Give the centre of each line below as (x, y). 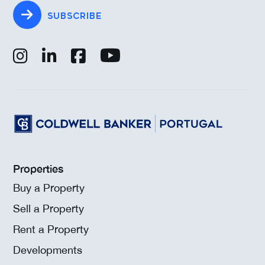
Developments (48, 250)
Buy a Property (49, 188)
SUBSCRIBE (75, 17)
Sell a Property (49, 208)
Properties (38, 168)
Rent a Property (51, 229)
